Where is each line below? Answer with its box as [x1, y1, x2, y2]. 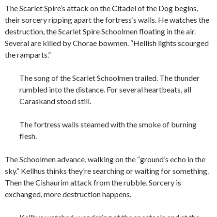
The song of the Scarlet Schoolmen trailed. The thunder [19, 73, 200, 83]
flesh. [19, 131, 37, 141]
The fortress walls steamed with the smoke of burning [19, 120, 197, 129]
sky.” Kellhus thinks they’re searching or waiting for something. [5, 166, 209, 176]
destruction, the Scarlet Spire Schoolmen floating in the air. [5, 27, 196, 36]
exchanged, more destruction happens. [5, 189, 131, 199]
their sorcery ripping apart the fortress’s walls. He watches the [5, 15, 209, 25]
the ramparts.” [5, 50, 51, 60]
